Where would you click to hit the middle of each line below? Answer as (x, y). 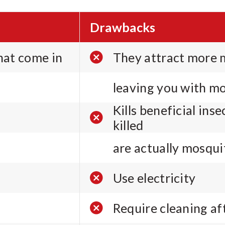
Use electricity (154, 178)
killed (128, 125)
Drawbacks (123, 27)
